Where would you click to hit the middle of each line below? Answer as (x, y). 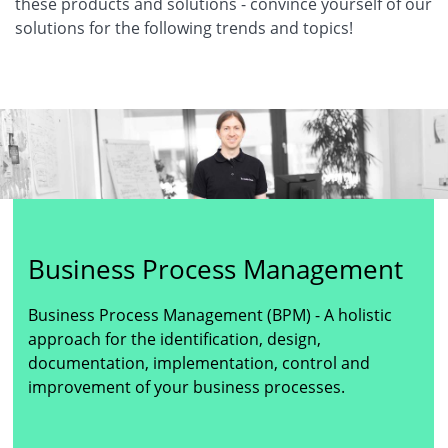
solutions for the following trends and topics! (184, 28)
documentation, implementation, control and (199, 362)
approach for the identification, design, (175, 338)
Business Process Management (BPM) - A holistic (210, 314)
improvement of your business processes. (187, 386)
